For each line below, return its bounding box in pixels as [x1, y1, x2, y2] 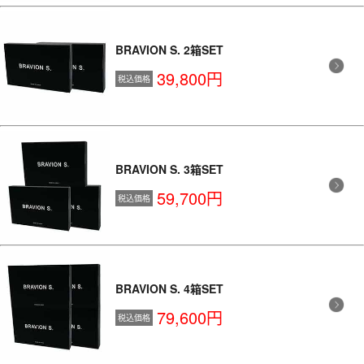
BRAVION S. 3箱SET [115, 161, 223, 177]
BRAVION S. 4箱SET [115, 280, 223, 297]
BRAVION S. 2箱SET [115, 41, 223, 58]
